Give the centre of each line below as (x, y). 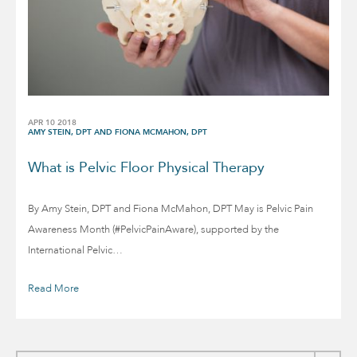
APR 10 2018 (52, 123)
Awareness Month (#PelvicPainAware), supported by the (153, 230)
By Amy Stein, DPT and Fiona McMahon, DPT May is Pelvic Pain (171, 209)
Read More (53, 289)
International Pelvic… (75, 251)
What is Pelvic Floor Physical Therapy (146, 168)
